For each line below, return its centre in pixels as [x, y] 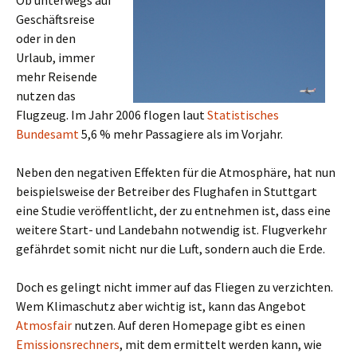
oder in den [46, 38]
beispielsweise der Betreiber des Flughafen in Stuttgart [167, 191]
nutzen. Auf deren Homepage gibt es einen [188, 325]
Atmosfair [44, 325]
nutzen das [46, 96]
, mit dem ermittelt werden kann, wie [221, 344]
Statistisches [243, 115]
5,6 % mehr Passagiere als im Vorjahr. [181, 134]
